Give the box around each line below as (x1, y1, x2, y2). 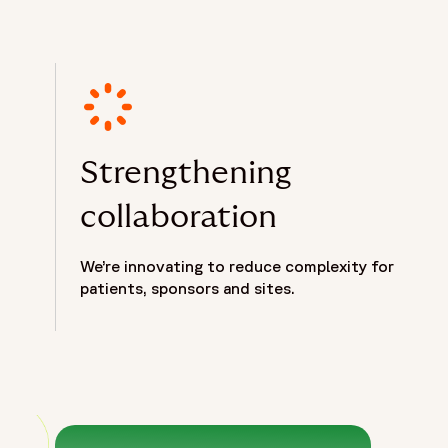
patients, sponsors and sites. (80, 279, 295, 298)
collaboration (80, 201, 277, 234)
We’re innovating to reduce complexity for (80, 257, 394, 276)
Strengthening (80, 157, 292, 190)
